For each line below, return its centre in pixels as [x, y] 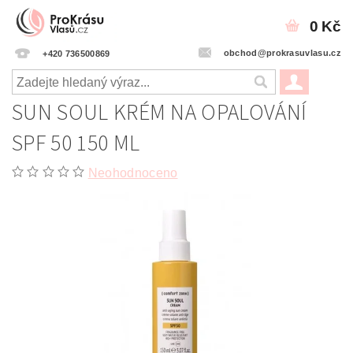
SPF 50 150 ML [76, 143]
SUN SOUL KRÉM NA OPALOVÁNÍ [160, 113]
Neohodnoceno [133, 173]
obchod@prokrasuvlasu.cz [282, 52]
